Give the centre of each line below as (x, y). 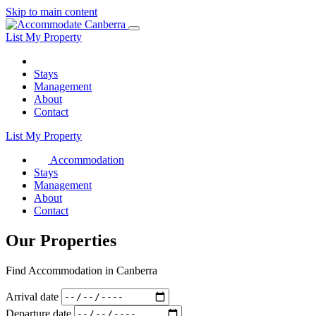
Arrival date (32, 296)
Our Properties (61, 240)
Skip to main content (51, 12)
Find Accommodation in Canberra (81, 270)
